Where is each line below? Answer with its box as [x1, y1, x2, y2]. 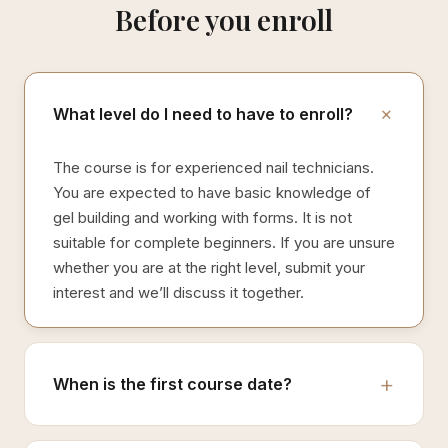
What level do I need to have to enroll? [53, 103, 353, 124]
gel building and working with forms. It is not [53, 208, 352, 227]
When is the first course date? [53, 373, 292, 394]
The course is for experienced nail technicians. [53, 158, 374, 177]
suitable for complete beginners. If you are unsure [53, 233, 395, 252]
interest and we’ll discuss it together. [53, 283, 304, 302]
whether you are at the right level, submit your [53, 258, 365, 277]
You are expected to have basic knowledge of [53, 183, 371, 202]
